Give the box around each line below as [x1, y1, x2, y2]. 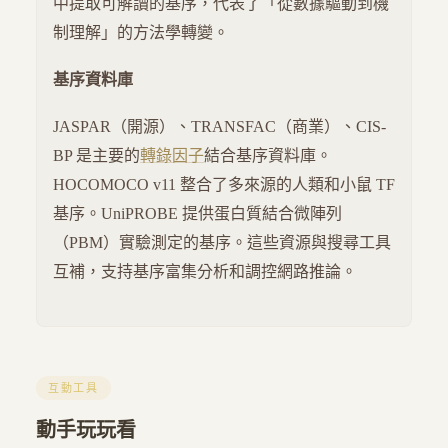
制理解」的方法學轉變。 [53, 23, 229, 41]
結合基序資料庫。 [204, 147, 332, 165]
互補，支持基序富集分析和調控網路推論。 [53, 263, 357, 281]
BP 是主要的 [53, 147, 140, 165]
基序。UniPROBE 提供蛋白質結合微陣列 [53, 205, 342, 223]
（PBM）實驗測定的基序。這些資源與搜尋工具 [53, 234, 391, 252]
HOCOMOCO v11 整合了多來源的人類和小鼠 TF [53, 176, 395, 194]
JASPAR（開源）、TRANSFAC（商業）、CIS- [53, 118, 386, 136]
